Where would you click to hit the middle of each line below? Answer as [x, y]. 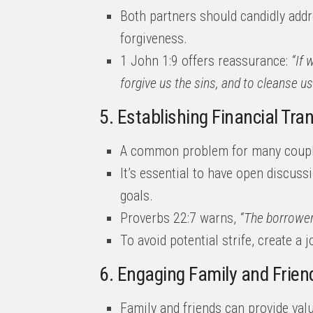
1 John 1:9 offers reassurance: [206, 61]
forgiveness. [154, 38]
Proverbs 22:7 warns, [180, 218]
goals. [137, 196]
